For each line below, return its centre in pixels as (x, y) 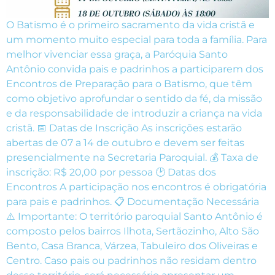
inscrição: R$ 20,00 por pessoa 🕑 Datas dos (111, 172)
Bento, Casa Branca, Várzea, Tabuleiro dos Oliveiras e (132, 246)
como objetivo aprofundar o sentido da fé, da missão (134, 99)
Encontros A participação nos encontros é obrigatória (136, 187)
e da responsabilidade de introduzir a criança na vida (134, 114)
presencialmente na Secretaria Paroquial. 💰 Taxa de (132, 158)
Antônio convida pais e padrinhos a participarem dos (135, 69)
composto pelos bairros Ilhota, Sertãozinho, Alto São (133, 231)
